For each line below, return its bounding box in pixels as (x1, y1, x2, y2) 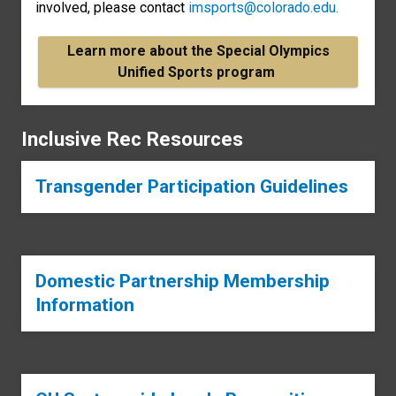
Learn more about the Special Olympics (66, 42, 330, 60)
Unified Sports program (118, 64, 278, 81)
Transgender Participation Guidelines (35, 176, 348, 198)
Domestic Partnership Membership (35, 270, 330, 293)
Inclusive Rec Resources (21, 127, 243, 151)
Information (35, 294, 134, 316)
